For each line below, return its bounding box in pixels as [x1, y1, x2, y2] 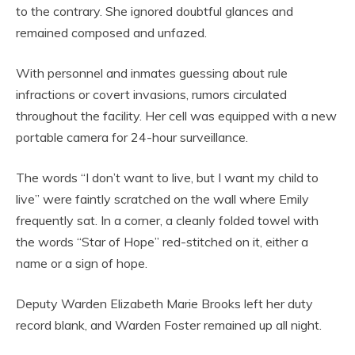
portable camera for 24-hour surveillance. [16, 129, 248, 146]
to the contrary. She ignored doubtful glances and [16, 3, 293, 20]
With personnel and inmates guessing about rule [16, 65, 288, 82]
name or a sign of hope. [16, 255, 147, 272]
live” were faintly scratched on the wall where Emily [16, 191, 309, 208]
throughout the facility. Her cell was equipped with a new [16, 108, 337, 124]
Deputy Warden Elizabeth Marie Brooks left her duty [16, 296, 313, 312]
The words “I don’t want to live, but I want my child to [16, 170, 319, 186]
